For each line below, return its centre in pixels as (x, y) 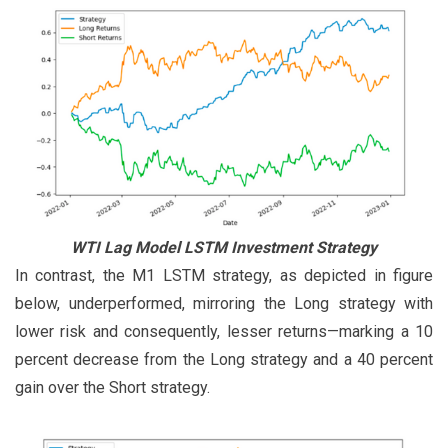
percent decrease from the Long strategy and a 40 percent (224, 359)
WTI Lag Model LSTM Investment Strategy (224, 247)
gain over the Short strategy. (112, 387)
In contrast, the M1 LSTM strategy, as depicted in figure (224, 275)
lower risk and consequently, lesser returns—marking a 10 (224, 331)
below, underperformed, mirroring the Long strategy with (224, 303)
